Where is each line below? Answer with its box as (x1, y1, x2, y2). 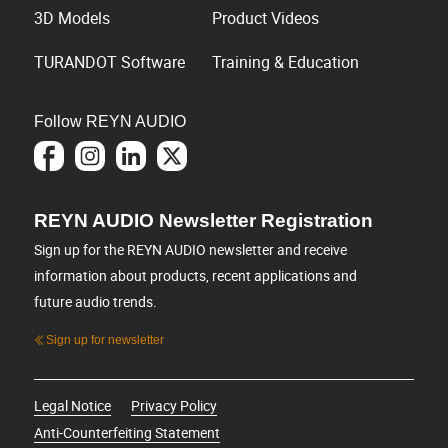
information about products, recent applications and (34, 266, 358, 286)
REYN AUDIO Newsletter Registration (34, 210, 374, 232)
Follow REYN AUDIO (34, 113, 187, 131)
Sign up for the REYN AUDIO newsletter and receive (34, 240, 348, 260)
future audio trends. (34, 292, 158, 312)
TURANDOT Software (34, 51, 186, 74)
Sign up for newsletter (46, 333, 165, 348)
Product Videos (212, 7, 319, 30)
